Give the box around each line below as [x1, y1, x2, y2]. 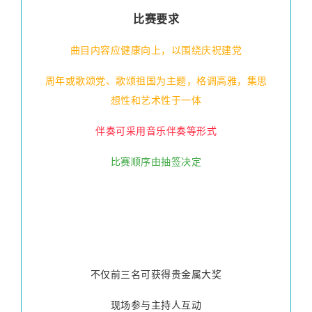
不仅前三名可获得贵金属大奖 [90, 270, 222, 280]
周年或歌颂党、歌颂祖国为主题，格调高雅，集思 [45, 76, 267, 86]
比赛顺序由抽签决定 [110, 157, 202, 167]
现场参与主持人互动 [110, 300, 202, 311]
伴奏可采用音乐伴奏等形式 [95, 126, 217, 136]
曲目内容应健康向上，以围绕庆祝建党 [70, 45, 242, 56]
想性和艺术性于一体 [110, 95, 202, 106]
